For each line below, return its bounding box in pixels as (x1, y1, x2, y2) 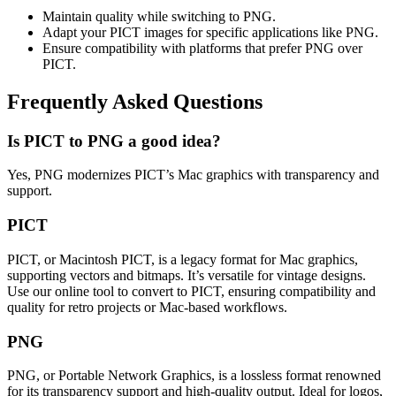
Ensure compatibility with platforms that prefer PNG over (42, 40, 362, 56)
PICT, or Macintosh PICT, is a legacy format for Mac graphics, (7, 251, 358, 267)
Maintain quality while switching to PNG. (42, 8, 276, 24)
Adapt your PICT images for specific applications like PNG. (42, 24, 378, 40)
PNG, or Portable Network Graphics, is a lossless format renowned (7, 368, 381, 384)
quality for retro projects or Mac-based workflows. (7, 299, 287, 315)
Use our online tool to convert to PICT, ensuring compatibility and (7, 283, 376, 299)
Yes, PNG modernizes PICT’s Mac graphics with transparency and (7, 167, 379, 183)
